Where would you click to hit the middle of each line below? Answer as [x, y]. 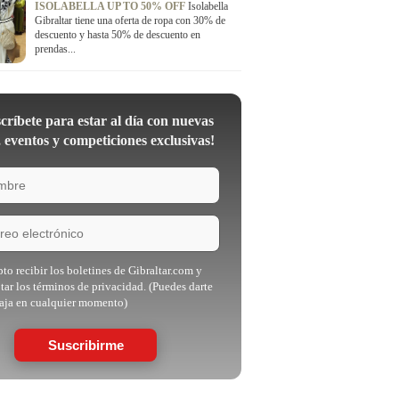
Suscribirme [85, 345]
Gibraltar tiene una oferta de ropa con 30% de [130, 20]
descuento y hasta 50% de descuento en [118, 35]
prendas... [55, 49]
